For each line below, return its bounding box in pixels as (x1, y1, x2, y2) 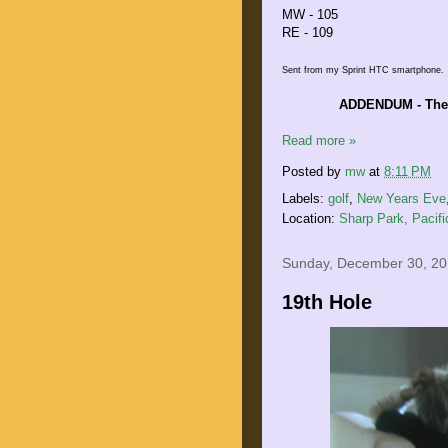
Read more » (282, 133, 356, 148)
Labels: (282, 191, 328, 206)
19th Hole (282, 291, 372, 313)
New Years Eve (357, 191, 446, 206)
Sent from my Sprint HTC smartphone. (282, 65, 444, 75)
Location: (282, 211, 339, 226)
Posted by (282, 164, 345, 180)
